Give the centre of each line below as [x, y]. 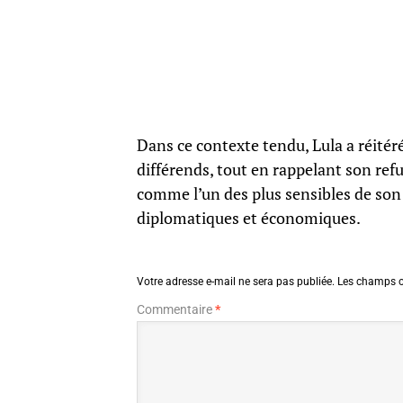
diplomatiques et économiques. [249, 218]
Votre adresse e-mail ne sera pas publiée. [236, 282]
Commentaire [176, 309]
